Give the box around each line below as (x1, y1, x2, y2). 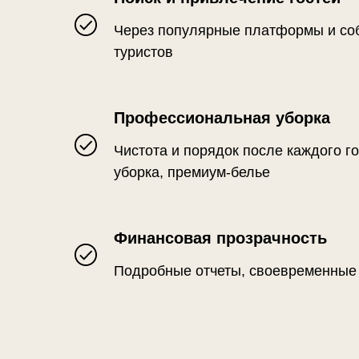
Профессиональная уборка (114, 109, 330, 127)
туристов (114, 44, 173, 60)
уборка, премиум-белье (114, 164, 270, 180)
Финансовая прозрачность (114, 229, 327, 247)
